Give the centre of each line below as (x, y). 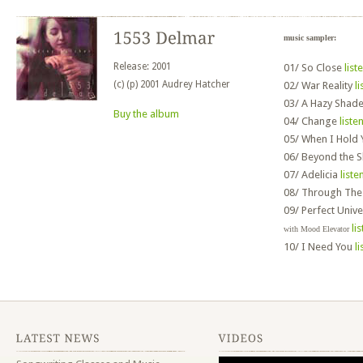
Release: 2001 (142, 66)
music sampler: (310, 38)
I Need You (328, 247)
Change (320, 121)
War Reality (328, 85)
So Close (323, 68)
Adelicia (321, 175)
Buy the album (146, 114)
